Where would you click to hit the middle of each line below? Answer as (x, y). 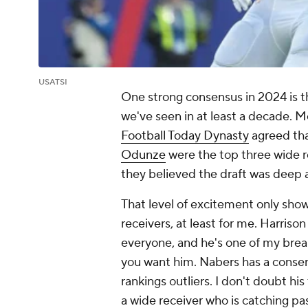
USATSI (53, 82)
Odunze (143, 155)
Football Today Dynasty (185, 136)
